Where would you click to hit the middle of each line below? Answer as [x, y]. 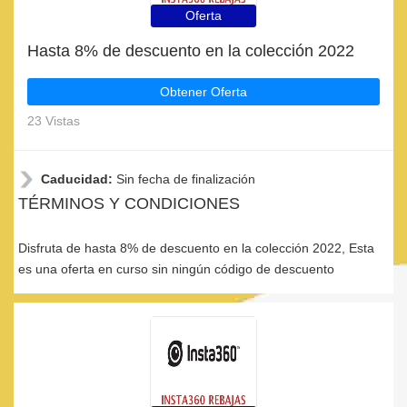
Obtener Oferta [203, 92]
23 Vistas [54, 121]
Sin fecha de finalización [186, 179]
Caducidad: [79, 179]
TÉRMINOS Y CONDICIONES [129, 203]
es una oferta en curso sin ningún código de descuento [176, 269]
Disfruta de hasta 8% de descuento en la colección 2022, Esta [196, 248]
